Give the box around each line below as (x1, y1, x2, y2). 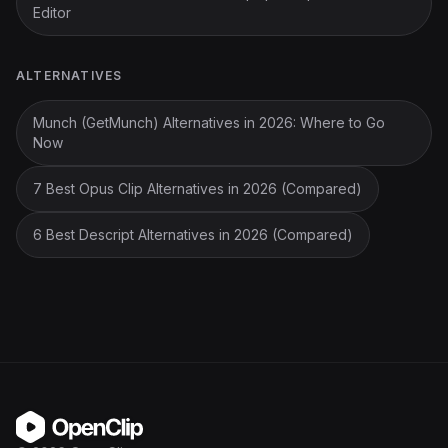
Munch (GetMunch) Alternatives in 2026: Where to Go (33, 114, 385, 131)
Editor (33, 4, 71, 21)
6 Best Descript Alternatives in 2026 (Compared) (33, 226, 353, 243)
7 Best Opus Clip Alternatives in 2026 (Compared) (33, 180, 362, 197)
